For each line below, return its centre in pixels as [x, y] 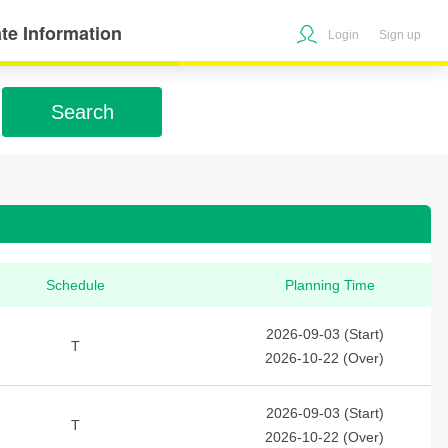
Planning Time [329, 285]
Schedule [75, 285]
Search [82, 112]
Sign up [400, 35]
